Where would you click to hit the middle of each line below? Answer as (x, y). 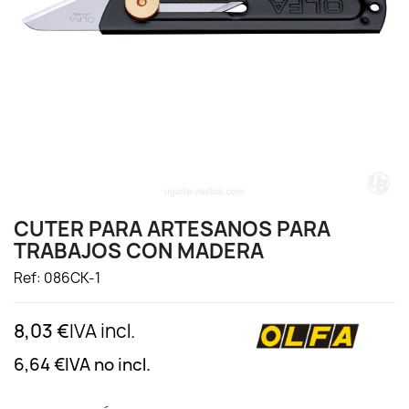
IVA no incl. (108, 365)
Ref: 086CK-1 (57, 278)
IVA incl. (102, 331)
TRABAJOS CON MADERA (139, 251)
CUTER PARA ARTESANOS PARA (172, 229)
